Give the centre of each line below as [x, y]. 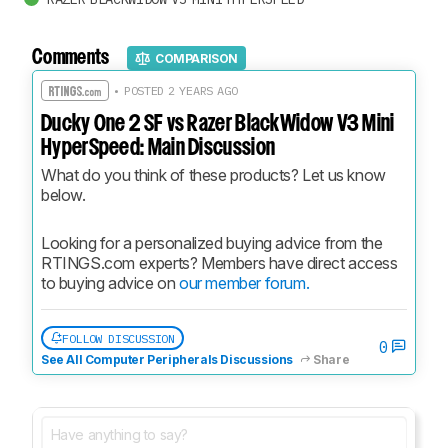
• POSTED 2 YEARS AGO [173, 91]
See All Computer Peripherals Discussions [167, 360]
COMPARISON [197, 58]
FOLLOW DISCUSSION [118, 338]
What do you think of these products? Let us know [213, 175]
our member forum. [244, 283]
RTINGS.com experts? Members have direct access [219, 263]
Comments [71, 58]
